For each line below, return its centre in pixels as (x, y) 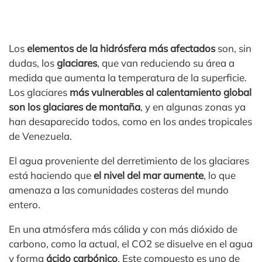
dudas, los (33, 63)
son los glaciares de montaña (75, 107)
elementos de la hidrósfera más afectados (121, 49)
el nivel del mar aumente (149, 175)
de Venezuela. (40, 136)
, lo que (220, 175)
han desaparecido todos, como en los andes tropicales (130, 122)
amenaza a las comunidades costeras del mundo (119, 190)
